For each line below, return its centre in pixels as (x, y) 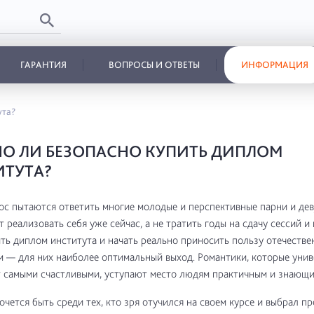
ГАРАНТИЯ (43, 64)
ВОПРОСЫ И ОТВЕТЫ (154, 64)
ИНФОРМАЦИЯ (275, 64)
